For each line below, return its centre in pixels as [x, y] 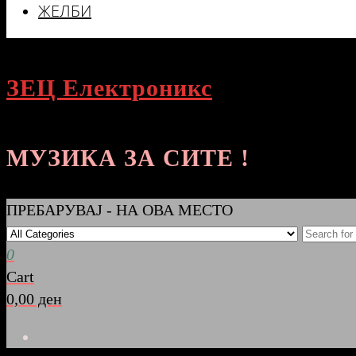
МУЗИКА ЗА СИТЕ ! [128, 157]
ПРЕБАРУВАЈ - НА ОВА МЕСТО [120, 209]
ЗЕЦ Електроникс [109, 87]
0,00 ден [34, 298]
